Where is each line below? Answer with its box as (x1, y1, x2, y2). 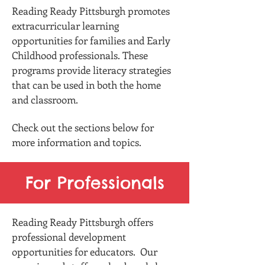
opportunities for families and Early (12, 34, 170, 47)
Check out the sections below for (12, 121, 154, 134)
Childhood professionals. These (12, 49, 148, 62)
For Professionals (25, 172, 164, 193)
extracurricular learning (12, 19, 119, 32)
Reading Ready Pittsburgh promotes (12, 4, 170, 17)
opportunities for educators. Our (12, 245, 157, 258)
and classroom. (12, 93, 78, 106)
